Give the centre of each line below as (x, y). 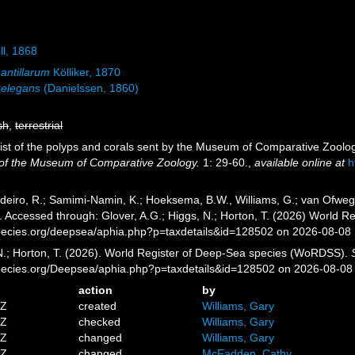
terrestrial (39, 125)
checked (100, 322)
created (98, 306)
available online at (300, 162)
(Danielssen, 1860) (90, 88)
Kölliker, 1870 (86, 72)
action (96, 290)
